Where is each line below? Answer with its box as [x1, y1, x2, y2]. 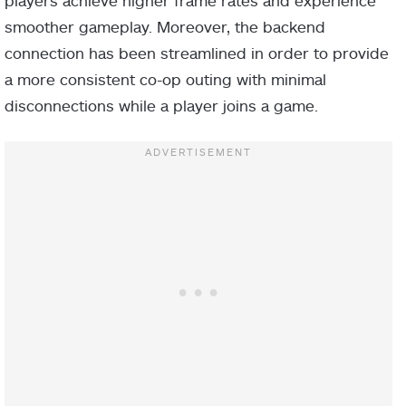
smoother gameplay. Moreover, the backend [5, 16, 325, 35]
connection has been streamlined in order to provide [5, 43, 389, 62]
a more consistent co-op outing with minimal [5, 69, 326, 88]
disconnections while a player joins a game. [5, 95, 318, 114]
